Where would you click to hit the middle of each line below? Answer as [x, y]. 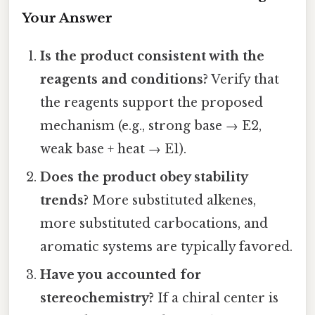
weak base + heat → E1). [114, 149]
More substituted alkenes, [173, 201]
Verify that [244, 80]
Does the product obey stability [144, 178]
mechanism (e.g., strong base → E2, [151, 126]
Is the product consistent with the [153, 57]
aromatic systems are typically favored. [167, 247]
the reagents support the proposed [152, 103]
